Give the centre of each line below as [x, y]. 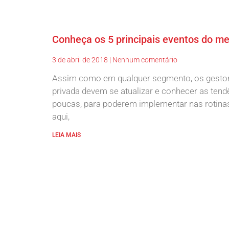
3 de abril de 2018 [81, 60]
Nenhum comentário [144, 60]
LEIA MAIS [66, 135]
